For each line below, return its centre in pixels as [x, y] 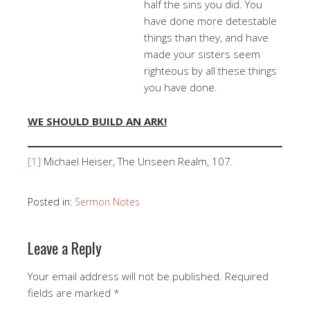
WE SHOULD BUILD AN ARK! [97, 121]
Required [247, 276]
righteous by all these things [210, 71]
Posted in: [51, 201]
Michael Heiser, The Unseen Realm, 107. [137, 161]
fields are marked [71, 292]
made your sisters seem [202, 54]
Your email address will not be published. [125, 276]
